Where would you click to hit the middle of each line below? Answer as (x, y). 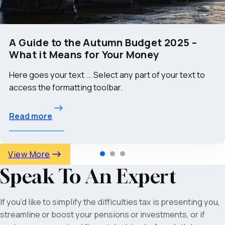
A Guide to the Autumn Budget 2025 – (103, 42)
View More (29, 154)
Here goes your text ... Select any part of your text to (107, 75)
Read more (31, 116)
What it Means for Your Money (84, 54)
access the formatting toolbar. (66, 88)
